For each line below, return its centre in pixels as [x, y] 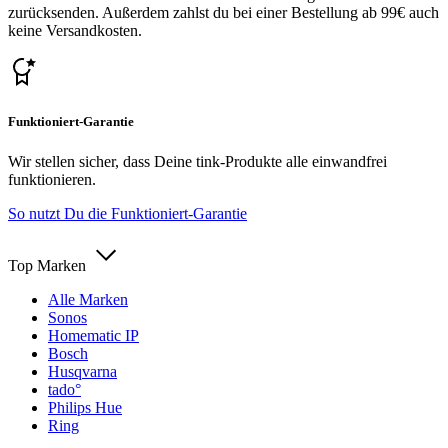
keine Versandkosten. [75, 31]
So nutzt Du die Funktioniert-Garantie [127, 213]
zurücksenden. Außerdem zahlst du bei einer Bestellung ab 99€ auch [223, 13]
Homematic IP [93, 335]
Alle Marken [88, 299]
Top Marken [47, 265]
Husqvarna [82, 371]
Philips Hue [85, 407]
